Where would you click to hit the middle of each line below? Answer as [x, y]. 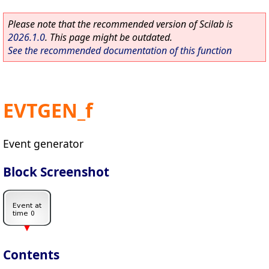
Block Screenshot [56, 171]
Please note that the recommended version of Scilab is [120, 24]
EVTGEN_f [48, 110]
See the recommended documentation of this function [120, 50]
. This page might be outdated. [109, 37]
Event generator [43, 143]
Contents [31, 255]
